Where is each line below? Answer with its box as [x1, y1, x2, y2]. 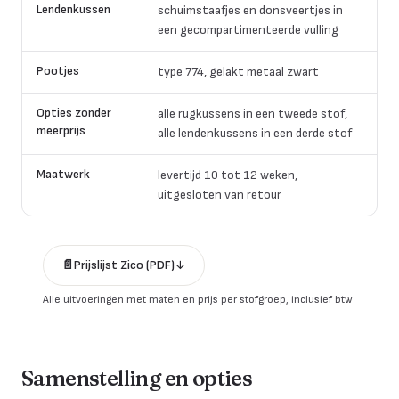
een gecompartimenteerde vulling [158, 22, 338, 37]
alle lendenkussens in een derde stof [158, 126, 352, 141]
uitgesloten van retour [158, 187, 281, 202]
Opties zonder [37, 105, 111, 120]
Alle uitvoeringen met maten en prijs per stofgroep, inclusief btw [43, 293, 353, 306]
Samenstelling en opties [21, 365, 253, 391]
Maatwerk [37, 167, 90, 182]
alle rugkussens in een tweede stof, [158, 106, 347, 121]
